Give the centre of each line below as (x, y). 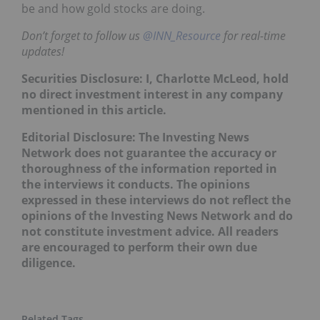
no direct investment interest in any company (152, 95)
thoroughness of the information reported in (149, 169)
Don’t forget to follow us (82, 36)
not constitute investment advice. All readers (150, 232)
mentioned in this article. (94, 110)
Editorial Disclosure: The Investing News (135, 137)
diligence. (49, 263)
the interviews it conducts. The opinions (136, 185)
